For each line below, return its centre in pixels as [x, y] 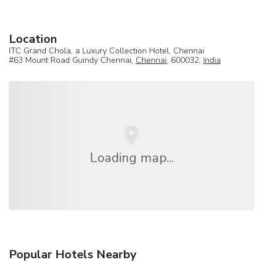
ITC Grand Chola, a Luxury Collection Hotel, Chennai [107, 51]
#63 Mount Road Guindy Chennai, [72, 60]
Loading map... [131, 157]
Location [33, 39]
